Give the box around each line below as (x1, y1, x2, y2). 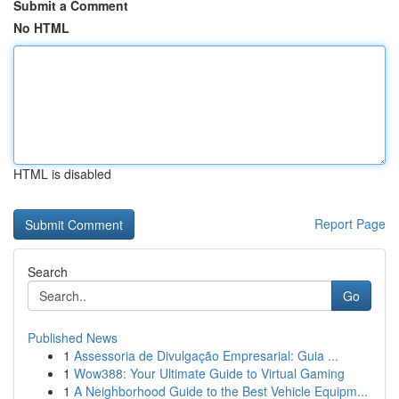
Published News (28, 329, 118, 346)
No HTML (13, 19, 69, 37)
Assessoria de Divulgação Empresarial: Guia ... (74, 346, 338, 364)
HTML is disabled (13, 165, 111, 183)
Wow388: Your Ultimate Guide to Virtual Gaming (74, 364, 345, 382)
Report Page (314, 215, 386, 232)
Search (28, 263, 68, 281)
